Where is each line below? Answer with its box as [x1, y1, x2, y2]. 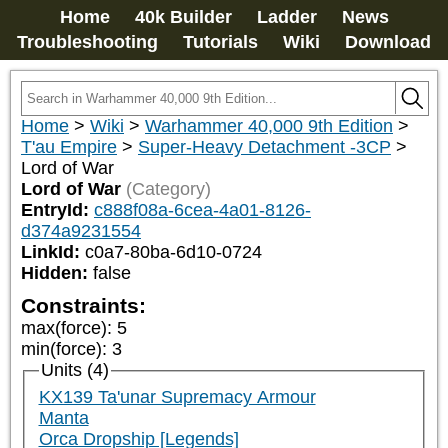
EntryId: [21, 200, 94, 220]
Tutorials [183, 32, 258, 52]
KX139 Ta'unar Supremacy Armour [38, 387, 316, 408]
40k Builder [134, 7, 232, 27]
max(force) [21, 318, 107, 338]
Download [345, 32, 431, 52]
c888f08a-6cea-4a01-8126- [94, 200, 311, 220]
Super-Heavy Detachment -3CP [138, 137, 391, 157]
